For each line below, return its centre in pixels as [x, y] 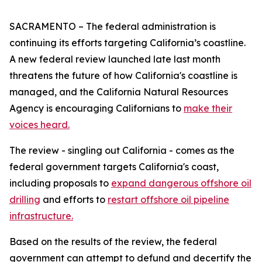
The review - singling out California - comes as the [122, 150]
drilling [25, 199]
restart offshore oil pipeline [168, 199]
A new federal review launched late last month [115, 59]
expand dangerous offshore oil [181, 183]
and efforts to [74, 199]
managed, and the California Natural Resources [119, 92]
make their [208, 108]
